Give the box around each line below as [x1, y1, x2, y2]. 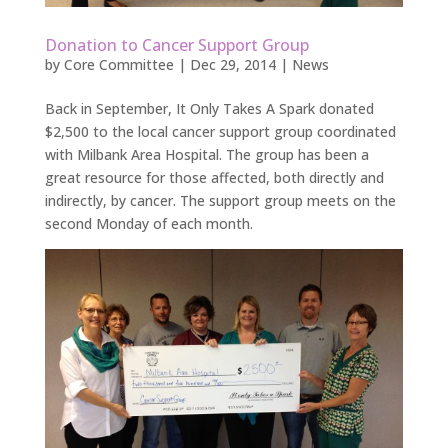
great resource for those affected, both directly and [44, 168, 384, 188]
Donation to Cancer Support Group [44, 34, 309, 57]
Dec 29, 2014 [189, 55, 276, 75]
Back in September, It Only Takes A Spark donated [44, 99, 374, 119]
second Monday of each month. [44, 214, 253, 234]
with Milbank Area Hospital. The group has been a [44, 145, 369, 165]
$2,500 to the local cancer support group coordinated [44, 122, 396, 142]
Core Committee [63, 55, 174, 75]
